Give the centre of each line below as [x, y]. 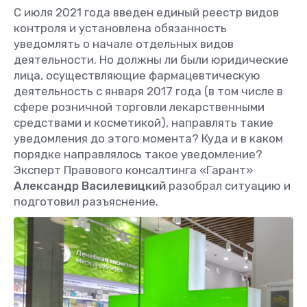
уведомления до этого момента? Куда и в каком [148, 138]
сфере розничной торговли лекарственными [139, 107]
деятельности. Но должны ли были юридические [151, 59]
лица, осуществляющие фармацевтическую [137, 75]
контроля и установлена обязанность [120, 28]
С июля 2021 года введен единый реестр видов [146, 12]
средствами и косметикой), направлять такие [144, 122]
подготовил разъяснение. [86, 201]
